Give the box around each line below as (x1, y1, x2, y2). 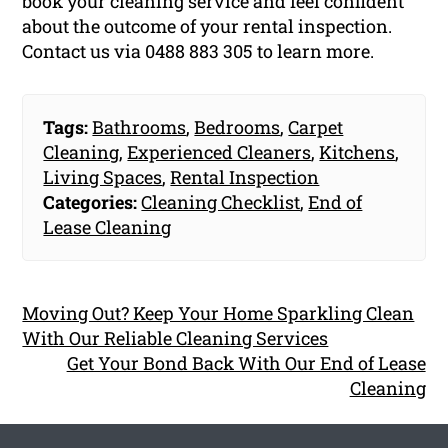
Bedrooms (194, 115, 281, 140)
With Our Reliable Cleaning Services (22, 326, 329, 351)
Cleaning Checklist (141, 190, 301, 215)
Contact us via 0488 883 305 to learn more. (22, 39, 375, 64)
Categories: (43, 190, 138, 215)
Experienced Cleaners (127, 140, 312, 165)
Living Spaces (43, 165, 163, 190)
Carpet (288, 115, 344, 140)
